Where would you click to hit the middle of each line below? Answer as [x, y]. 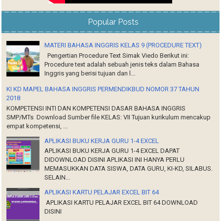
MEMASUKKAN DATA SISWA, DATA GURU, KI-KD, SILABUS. [129, 169]
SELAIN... [57, 178]
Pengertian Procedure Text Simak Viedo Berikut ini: [117, 55]
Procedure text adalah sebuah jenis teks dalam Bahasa [122, 64]
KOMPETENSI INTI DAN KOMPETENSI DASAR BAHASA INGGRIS [96, 108]
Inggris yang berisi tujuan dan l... [90, 73]
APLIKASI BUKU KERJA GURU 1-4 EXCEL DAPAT [112, 151]
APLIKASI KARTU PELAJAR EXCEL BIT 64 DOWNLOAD [121, 202]
